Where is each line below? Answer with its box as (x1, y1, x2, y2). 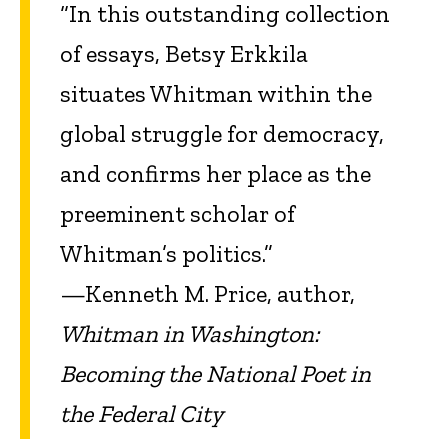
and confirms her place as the (60, 159, 371, 189)
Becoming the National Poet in (60, 359, 371, 389)
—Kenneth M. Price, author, (60, 279, 355, 309)
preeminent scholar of (60, 199, 295, 229)
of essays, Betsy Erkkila (60, 39, 308, 69)
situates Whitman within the (60, 79, 372, 109)
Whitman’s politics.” (60, 239, 273, 269)
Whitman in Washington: (60, 319, 319, 349)
